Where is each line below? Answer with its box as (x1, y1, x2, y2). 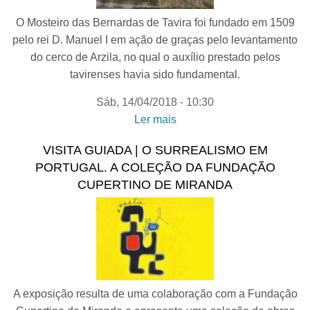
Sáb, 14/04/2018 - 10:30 (96, 96, 214, 108)
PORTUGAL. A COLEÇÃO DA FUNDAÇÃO (35, 161, 275, 174)
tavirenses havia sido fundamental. (70, 69, 240, 80)
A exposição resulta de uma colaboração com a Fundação (12, 288, 298, 300)
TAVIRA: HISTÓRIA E (189, 148, 297, 160)
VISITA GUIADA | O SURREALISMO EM (42, 143, 268, 157)
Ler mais (134, 113, 176, 125)
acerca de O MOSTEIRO (182, 113, 304, 125)
